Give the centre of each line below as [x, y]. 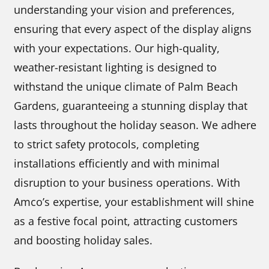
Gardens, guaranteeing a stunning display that [131, 106]
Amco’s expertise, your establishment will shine [134, 202]
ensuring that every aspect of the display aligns [133, 29]
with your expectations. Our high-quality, [117, 48]
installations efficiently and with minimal [117, 163]
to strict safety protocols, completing [107, 144]
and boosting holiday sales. [83, 240]
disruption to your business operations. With [127, 183]
